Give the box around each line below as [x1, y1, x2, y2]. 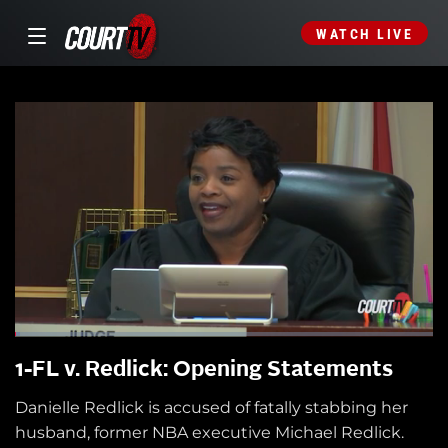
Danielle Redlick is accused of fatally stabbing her [15, 398, 408, 418]
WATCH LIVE [316, 26, 413, 42]
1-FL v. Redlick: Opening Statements [15, 359, 393, 382]
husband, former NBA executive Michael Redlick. [15, 423, 404, 443]
